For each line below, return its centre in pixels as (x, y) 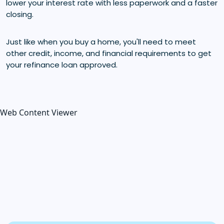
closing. (20, 14)
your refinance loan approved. (62, 64)
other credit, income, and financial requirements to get (109, 53)
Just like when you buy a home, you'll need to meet (101, 41)
